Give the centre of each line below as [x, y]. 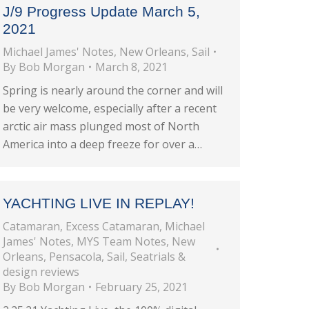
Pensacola [75, 257]
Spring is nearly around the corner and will [113, 90]
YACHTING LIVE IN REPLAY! [99, 203]
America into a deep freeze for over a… [102, 144]
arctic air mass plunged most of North [101, 126]
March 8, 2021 [131, 67]
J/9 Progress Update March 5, [101, 11]
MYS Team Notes [121, 241]
